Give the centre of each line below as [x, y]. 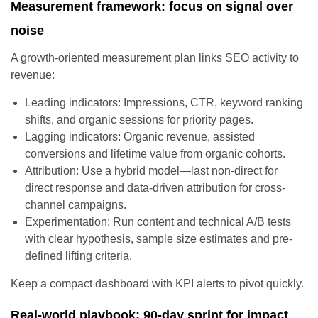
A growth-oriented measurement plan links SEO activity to [155, 57]
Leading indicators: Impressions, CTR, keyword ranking [164, 102]
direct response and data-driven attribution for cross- [155, 187]
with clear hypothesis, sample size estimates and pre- [159, 238]
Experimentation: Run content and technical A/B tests [158, 221]
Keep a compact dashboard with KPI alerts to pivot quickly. [157, 283]
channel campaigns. [76, 204]
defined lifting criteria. [78, 256]
